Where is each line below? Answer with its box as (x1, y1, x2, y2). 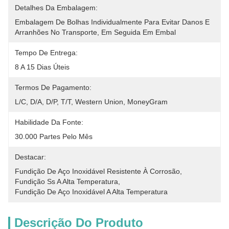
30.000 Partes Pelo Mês (15, 132, 93, 141)
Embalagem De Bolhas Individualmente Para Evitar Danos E (15, 18, 210, 26)
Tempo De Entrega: (15, 49, 78, 57)
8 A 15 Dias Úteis (15, 63, 70, 71)
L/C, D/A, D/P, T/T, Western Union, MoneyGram (15, 98, 168, 106)
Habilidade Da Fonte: (15, 118, 83, 126)
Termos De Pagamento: (15, 83, 91, 91)
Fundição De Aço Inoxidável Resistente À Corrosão (15, 167, 180, 175)
